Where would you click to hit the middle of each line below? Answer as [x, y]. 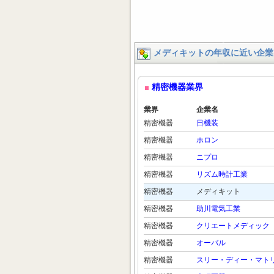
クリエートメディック [233, 226]
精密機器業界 [177, 87]
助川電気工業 [218, 209]
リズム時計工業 [222, 174]
